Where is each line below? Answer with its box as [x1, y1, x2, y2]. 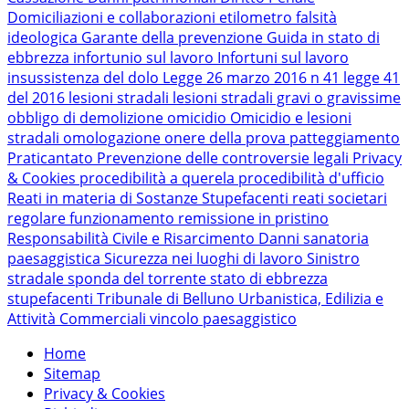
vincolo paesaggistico [150, 309, 297, 329]
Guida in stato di [267, 27, 380, 47]
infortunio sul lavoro [73, 47, 217, 68]
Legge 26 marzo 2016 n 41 [163, 68, 343, 88]
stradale [7, 268, 68, 288]
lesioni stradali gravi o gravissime [173, 88, 401, 108]
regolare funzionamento [7, 208, 178, 228]
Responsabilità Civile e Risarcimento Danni [7, 228, 303, 248]
